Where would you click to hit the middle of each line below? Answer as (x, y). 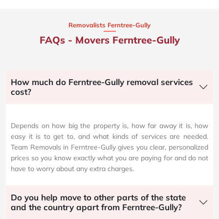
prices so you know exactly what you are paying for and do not (109, 158)
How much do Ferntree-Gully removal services (102, 82)
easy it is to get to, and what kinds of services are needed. (109, 137)
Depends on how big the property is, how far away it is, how (109, 126)
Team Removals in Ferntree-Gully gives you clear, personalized (109, 147)
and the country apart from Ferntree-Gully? (96, 207)
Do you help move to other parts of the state (98, 197)
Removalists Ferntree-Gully (109, 25)
